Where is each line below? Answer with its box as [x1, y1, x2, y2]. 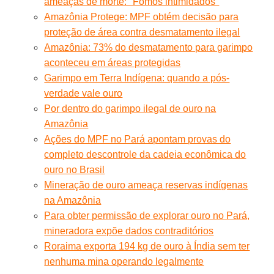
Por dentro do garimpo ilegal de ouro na [44, 103, 217, 114]
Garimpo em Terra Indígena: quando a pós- [44, 72, 230, 83]
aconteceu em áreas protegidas [44, 57, 181, 68]
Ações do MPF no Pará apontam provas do [44, 133, 231, 144]
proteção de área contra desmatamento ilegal [44, 26, 240, 37]
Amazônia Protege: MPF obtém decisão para [44, 11, 239, 22]
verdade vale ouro [44, 87, 123, 98]
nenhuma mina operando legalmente [44, 256, 204, 267]
